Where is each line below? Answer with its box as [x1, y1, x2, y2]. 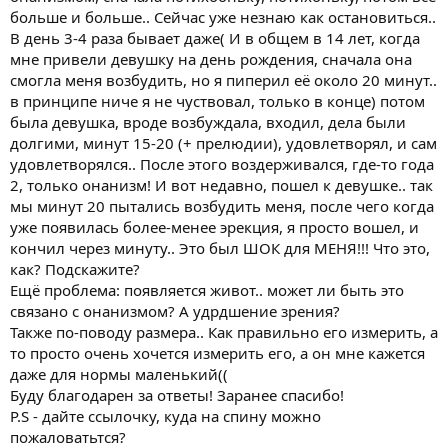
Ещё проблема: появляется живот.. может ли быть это [10, 279, 404, 300]
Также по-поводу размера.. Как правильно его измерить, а [10, 321, 438, 342]
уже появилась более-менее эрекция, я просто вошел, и [10, 216, 419, 237]
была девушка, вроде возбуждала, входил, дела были [10, 111, 406, 132]
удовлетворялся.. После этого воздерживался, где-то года [10, 153, 434, 174]
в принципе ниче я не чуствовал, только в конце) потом [10, 90, 425, 111]
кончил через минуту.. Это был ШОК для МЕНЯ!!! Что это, [10, 237, 430, 258]
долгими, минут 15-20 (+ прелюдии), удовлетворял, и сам [10, 132, 437, 153]
